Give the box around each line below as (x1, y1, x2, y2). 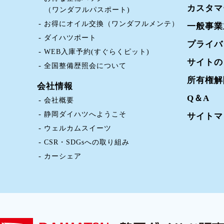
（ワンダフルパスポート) (44, 5, 130, 13)
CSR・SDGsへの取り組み (44, 138, 129, 146)
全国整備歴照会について (44, 61, 126, 69)
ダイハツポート (44, 33, 96, 41)
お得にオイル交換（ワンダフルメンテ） (44, 19, 179, 27)
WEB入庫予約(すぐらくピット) (44, 47, 149, 55)
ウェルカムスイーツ (44, 124, 111, 132)
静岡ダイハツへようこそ (44, 110, 126, 118)
